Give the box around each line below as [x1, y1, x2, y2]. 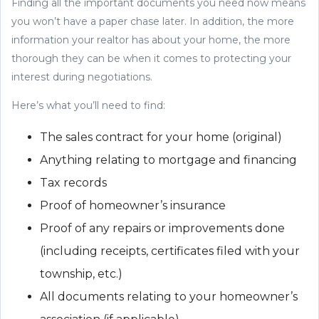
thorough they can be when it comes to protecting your [11, 51, 291, 65]
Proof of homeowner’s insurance [40, 198, 226, 212]
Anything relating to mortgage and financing [40, 152, 297, 167]
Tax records [40, 175, 107, 189]
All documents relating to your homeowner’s [40, 289, 298, 303]
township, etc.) [40, 266, 122, 281]
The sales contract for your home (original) [40, 130, 282, 144]
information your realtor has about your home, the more [11, 33, 291, 46]
